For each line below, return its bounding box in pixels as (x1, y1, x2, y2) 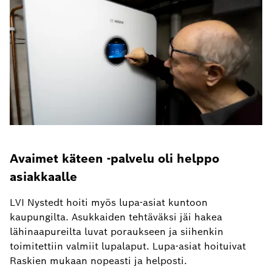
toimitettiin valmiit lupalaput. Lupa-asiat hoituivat (10, 239, 246, 253)
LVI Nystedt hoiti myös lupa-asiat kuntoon (10, 195, 208, 209)
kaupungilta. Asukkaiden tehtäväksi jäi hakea (10, 210, 222, 223)
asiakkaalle (10, 168, 77, 185)
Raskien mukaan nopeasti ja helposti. (10, 254, 187, 267)
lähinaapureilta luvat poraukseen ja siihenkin (10, 225, 223, 238)
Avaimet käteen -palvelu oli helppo (10, 150, 219, 166)
